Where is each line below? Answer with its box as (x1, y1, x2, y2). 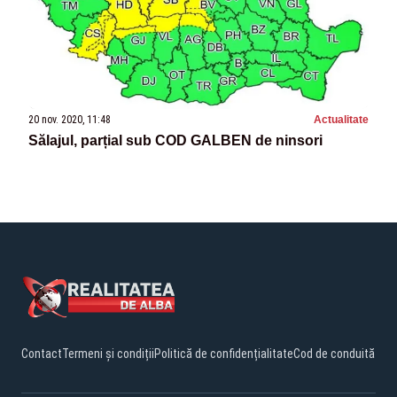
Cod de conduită (293, 346, 375, 362)
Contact (21, 346, 62, 362)
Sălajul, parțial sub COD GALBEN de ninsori (28, 133, 323, 149)
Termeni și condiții (62, 346, 154, 362)
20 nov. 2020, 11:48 (28, 113, 111, 127)
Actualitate (314, 113, 369, 127)
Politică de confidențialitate (154, 346, 293, 362)
